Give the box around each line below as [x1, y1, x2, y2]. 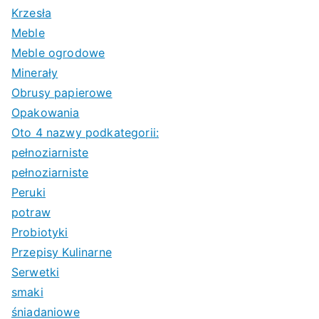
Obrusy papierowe [11, 85, 113, 100]
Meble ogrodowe [11, 45, 105, 60]
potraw [11, 204, 51, 219]
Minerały [11, 65, 58, 80]
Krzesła [11, 5, 52, 20]
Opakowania [11, 105, 80, 120]
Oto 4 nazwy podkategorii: [11, 125, 159, 140]
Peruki [11, 184, 46, 199]
